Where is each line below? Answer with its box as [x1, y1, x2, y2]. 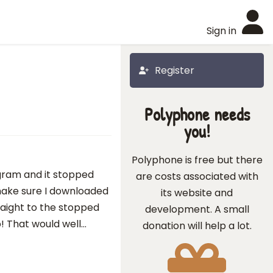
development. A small [144, 202, 249, 216]
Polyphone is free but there [131, 153, 263, 167]
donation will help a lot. [142, 219, 252, 233]
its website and [161, 186, 233, 200]
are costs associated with [135, 169, 258, 183]
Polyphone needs [144, 102, 250, 126]
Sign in [207, 24, 236, 38]
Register [155, 63, 194, 77]
